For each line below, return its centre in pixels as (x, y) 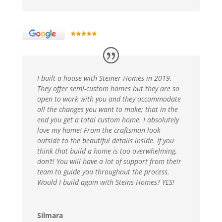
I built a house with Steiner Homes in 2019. (104, 78)
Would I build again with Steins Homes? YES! (106, 182)
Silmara (50, 216)
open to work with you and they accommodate (109, 99)
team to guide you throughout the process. (103, 172)
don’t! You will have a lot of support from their (109, 162)
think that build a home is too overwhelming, (107, 151)
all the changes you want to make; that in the (107, 110)
